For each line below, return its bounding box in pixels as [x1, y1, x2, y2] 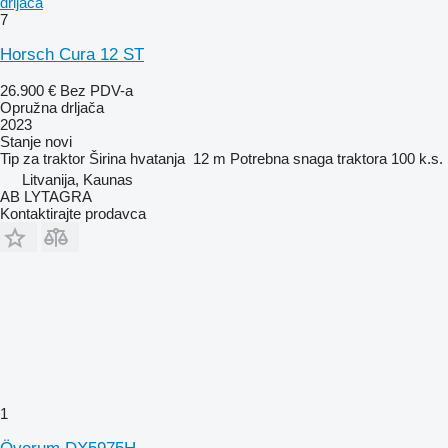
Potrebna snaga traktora [230, 150, 387, 168]
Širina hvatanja [89, 150, 185, 168]
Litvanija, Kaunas [22, 171, 133, 189]
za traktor [23, 150, 85, 168]
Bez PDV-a [60, 82, 133, 100]
